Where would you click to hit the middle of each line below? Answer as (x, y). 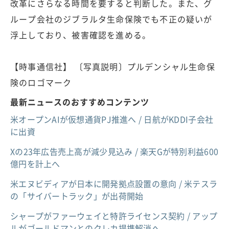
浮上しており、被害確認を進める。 (81, 35)
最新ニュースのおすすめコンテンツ (80, 101)
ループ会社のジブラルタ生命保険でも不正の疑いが (111, 19)
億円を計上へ (35, 163)
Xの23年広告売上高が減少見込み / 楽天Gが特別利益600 (114, 151)
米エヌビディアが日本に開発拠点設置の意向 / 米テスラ (114, 183)
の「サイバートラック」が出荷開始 (77, 196)
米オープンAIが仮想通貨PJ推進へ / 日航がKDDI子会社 (112, 119)
